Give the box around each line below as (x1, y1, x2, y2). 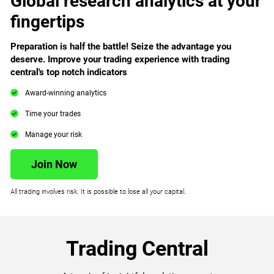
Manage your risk (25, 130, 83, 139)
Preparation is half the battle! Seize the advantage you (10, 41, 232, 53)
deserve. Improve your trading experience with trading (10, 54, 231, 65)
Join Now (31, 158, 78, 171)
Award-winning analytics (25, 89, 107, 98)
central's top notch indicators (10, 67, 128, 78)
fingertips (10, 12, 85, 32)
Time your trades (25, 109, 81, 119)
